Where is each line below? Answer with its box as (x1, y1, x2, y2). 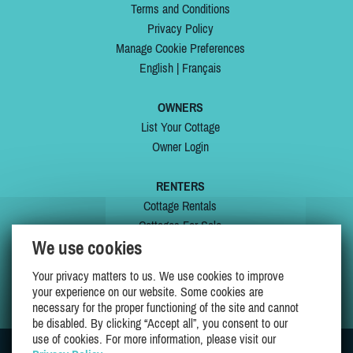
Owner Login (151, 139, 209, 154)
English (139, 61, 173, 75)
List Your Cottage (140, 120, 220, 134)
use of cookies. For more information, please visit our (32, 332, 276, 346)
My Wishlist (153, 277, 207, 292)
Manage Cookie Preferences (115, 41, 245, 55)
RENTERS (155, 179, 205, 193)
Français (181, 61, 221, 75)
